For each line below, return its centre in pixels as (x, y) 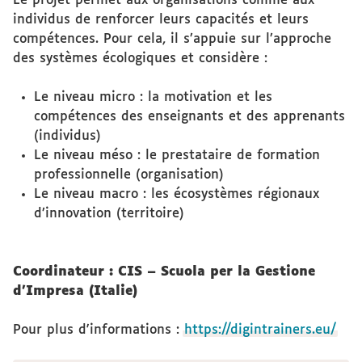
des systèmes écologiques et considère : (140, 59)
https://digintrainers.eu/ (260, 330)
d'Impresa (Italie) (75, 291)
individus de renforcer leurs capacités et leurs (161, 20)
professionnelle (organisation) (128, 175)
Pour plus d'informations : (99, 330)
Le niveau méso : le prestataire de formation (177, 156)
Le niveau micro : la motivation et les (153, 97)
